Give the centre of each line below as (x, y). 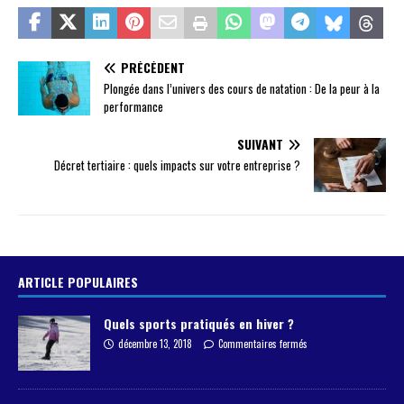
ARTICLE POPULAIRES (78, 282)
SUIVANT (260, 144)
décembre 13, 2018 (155, 344)
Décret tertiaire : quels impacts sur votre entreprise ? (177, 165)
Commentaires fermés (263, 344)
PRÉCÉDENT (153, 68)
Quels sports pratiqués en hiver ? (199, 324)
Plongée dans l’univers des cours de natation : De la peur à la (242, 89)
